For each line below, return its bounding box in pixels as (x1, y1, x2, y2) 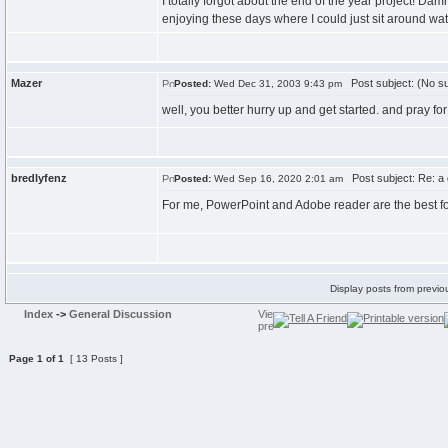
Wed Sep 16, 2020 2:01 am (211, 173, 343, 184)
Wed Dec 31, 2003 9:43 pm (211, 78, 342, 89)
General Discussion (69, 308, 172, 320)
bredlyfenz (11, 172, 67, 184)
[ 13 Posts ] (64, 353, 123, 364)
